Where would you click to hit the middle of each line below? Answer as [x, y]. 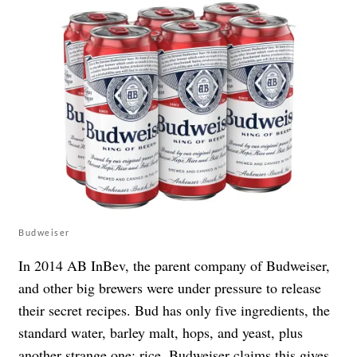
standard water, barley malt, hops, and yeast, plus [161, 332]
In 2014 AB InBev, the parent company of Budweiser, [174, 265]
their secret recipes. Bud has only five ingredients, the [174, 310]
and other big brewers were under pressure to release [170, 287]
